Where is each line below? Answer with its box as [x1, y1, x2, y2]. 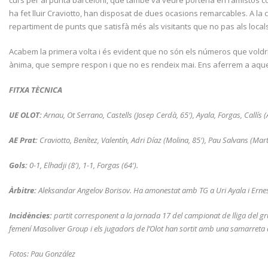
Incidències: [9, 209, 52, 221]
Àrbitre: [9, 184, 36, 196]
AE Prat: [9, 134, 38, 145]
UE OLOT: [9, 109, 42, 120]
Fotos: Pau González [9, 248, 75, 259]
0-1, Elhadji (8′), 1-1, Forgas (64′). [28, 159, 138, 170]
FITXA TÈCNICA [9, 84, 62, 95]
